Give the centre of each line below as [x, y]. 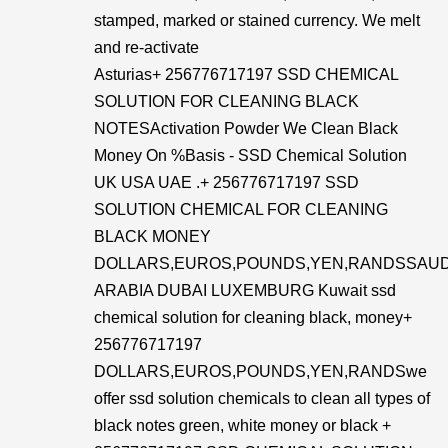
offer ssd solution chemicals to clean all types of [262, 398]
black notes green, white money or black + [242, 425]
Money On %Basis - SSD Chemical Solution [250, 155]
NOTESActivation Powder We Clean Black [246, 128]
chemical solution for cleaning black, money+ [253, 317]
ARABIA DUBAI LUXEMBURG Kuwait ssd [245, 290]
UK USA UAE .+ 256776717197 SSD [226, 182]
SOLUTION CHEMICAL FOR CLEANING [241, 209]
